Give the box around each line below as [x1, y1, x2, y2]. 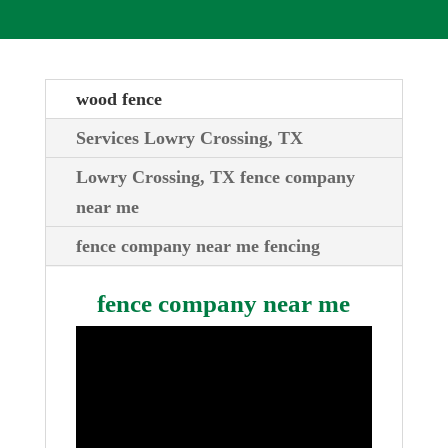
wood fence [75, 89, 162, 109]
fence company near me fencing [75, 236, 320, 256]
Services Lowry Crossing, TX [75, 128, 303, 148]
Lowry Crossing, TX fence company [75, 167, 355, 187]
